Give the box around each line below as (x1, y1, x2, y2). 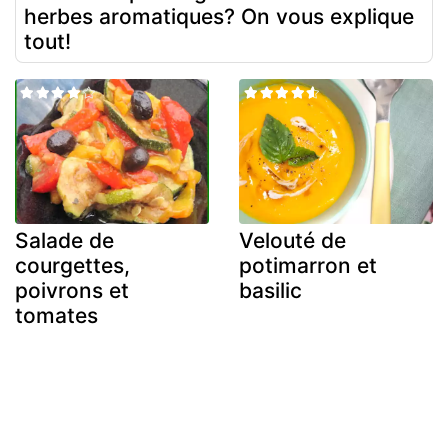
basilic (239, 278, 302, 304)
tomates (15, 303, 98, 329)
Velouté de (239, 228, 346, 254)
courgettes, (15, 253, 130, 279)
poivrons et (15, 278, 129, 304)
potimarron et (239, 253, 377, 279)
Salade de (15, 228, 114, 254)
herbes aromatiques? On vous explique (24, 3, 414, 29)
